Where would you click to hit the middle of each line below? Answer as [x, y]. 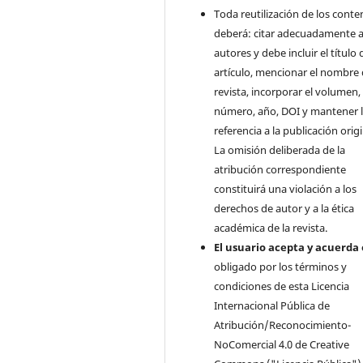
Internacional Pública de [272, 305]
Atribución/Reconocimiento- [283, 325]
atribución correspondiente [280, 169]
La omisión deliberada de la [280, 149]
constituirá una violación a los [286, 188]
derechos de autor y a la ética [284, 208]
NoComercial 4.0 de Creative [282, 344]
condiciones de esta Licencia [282, 286]
